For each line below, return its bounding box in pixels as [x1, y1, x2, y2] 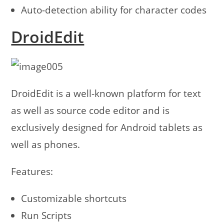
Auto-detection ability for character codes [21, 3, 207, 17]
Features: [11, 165, 53, 178]
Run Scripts [21, 209, 72, 222]
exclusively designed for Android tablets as [11, 121, 203, 134]
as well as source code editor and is [11, 104, 170, 117]
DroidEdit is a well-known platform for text [11, 87, 201, 100]
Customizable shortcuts [21, 192, 127, 205]
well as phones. [11, 138, 80, 151]
